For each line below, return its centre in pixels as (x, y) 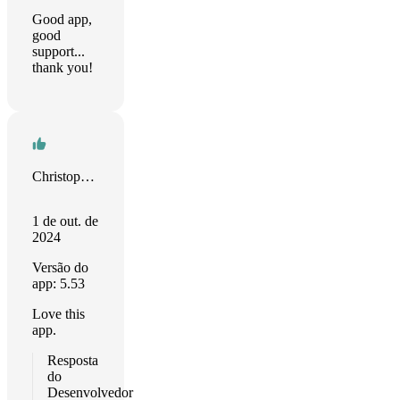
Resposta (73, 360)
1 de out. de (65, 221)
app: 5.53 (58, 283)
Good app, (62, 19)
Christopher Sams (87, 176)
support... (58, 51)
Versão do (60, 267)
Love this (58, 314)
